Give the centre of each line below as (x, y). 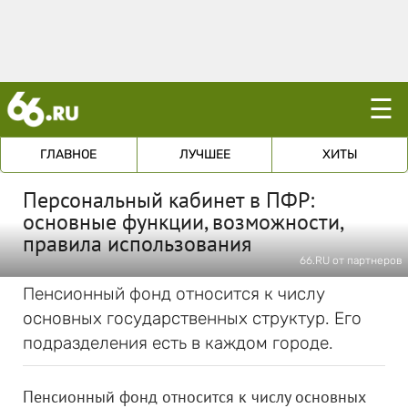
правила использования (137, 244)
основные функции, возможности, (183, 222)
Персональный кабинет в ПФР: (168, 200)
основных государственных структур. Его (192, 318)
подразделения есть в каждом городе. (178, 343)
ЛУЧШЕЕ (204, 154)
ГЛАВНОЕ (69, 154)
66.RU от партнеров (351, 260)
